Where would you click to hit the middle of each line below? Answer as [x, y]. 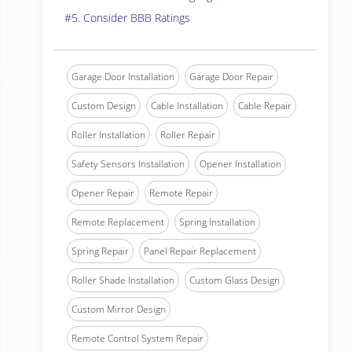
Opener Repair [103, 193]
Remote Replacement [118, 222]
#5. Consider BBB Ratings [127, 18]
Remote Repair [181, 193]
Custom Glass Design [235, 280]
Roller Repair [188, 135]
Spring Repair [100, 251]
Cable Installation [187, 106]
